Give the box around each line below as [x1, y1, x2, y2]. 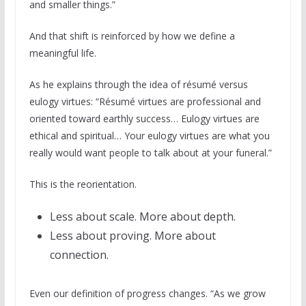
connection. [49, 247, 109, 262]
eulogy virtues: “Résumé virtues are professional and [29, 94, 261, 108]
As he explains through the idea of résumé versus [29, 77, 248, 91]
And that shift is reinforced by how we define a [29, 29, 235, 42]
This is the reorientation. [29, 177, 137, 191]
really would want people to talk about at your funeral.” [29, 145, 272, 159]
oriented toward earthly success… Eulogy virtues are [29, 111, 260, 125]
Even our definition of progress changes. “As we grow [29, 286, 266, 300]
